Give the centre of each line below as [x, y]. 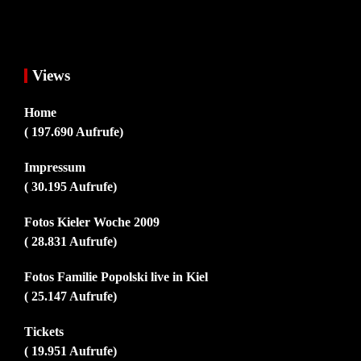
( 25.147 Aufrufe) [71, 297]
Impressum [55, 168]
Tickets [44, 332]
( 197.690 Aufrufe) [74, 132]
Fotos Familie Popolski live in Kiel [116, 277]
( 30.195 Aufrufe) [71, 187]
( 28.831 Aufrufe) [71, 242]
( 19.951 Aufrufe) [71, 351]
